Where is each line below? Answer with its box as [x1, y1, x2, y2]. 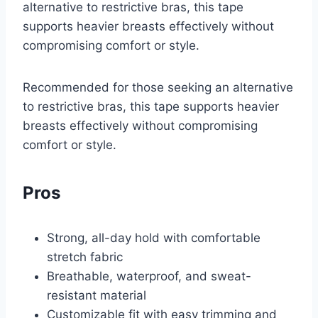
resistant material [47, 288, 146, 303]
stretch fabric [47, 250, 123, 265]
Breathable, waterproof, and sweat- [47, 269, 251, 284]
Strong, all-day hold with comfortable [47, 231, 261, 246]
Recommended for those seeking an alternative [23, 80, 293, 95]
